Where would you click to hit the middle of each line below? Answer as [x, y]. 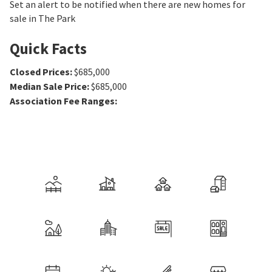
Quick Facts [48, 49]
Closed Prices [40, 72]
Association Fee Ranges [62, 101]
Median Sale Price [48, 87]
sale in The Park [42, 19]
